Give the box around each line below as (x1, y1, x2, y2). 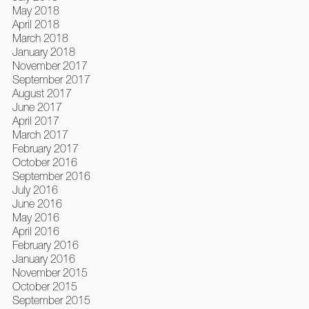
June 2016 (12, 197, 62, 210)
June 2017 (12, 101, 62, 114)
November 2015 (12, 266, 88, 279)
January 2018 (12, 46, 75, 59)
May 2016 (12, 211, 59, 224)
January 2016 (12, 252, 75, 266)
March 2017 (12, 128, 68, 141)
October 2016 (12, 156, 77, 169)
